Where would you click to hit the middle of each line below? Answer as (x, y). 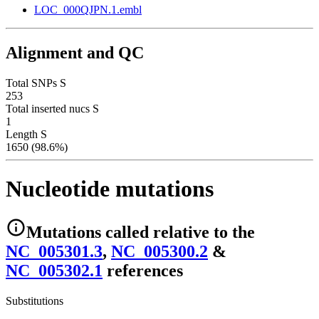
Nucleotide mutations (110, 188)
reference (140, 271)
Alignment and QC (75, 52)
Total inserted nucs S (52, 108)
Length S (26, 134)
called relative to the (180, 232)
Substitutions (35, 301)
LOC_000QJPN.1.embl (88, 9)
